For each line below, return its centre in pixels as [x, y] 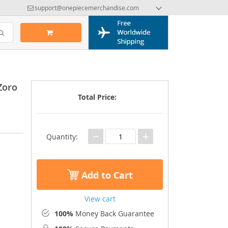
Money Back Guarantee [114, 213]
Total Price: [97, 97]
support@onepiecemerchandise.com [87, 8]
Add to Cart [106, 175]
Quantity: [62, 136]
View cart [100, 199]
